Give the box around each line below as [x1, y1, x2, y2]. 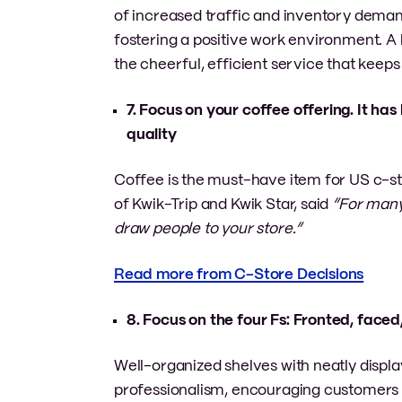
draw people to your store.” [114, 221, 302, 236]
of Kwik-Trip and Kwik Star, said [114, 197, 333, 212]
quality [127, 127, 177, 142]
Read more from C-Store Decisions [114, 267, 364, 282]
